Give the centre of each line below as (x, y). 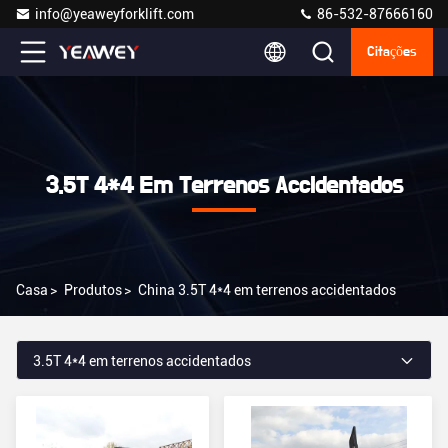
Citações (392, 52)
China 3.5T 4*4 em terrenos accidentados (267, 290)
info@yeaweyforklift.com (114, 14)
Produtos (93, 290)
